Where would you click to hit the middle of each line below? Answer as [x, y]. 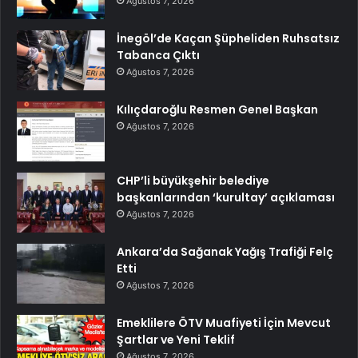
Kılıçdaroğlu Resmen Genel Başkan [217, 110]
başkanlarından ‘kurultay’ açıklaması [226, 198]
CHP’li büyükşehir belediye [193, 181]
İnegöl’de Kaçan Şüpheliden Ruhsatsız [228, 39]
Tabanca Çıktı [158, 56]
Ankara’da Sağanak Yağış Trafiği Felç [225, 252]
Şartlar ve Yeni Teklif [176, 340]
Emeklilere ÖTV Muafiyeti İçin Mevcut [224, 323]
